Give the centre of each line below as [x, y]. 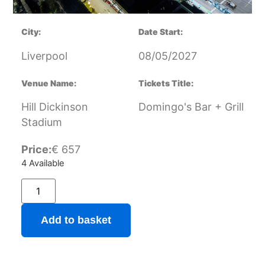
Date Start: [161, 32]
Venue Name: [49, 83]
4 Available [43, 164]
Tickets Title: [166, 83]
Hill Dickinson [54, 107]
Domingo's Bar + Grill [191, 107]
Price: [36, 150]
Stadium [41, 122]
